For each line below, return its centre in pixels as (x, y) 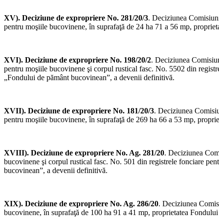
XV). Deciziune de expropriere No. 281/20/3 (76, 18)
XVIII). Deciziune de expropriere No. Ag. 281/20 (84, 153)
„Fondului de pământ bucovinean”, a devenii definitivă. (89, 78)
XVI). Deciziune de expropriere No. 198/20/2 (77, 60)
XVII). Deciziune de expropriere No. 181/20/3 (79, 111)
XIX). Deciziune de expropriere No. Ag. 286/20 (81, 204)
